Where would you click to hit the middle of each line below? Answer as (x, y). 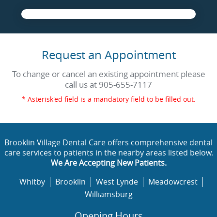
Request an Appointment (108, 55)
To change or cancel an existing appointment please (108, 74)
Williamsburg (108, 194)
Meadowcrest (173, 182)
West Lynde (117, 182)
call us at (82, 85)
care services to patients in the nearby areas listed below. (108, 153)
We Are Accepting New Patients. (108, 163)
